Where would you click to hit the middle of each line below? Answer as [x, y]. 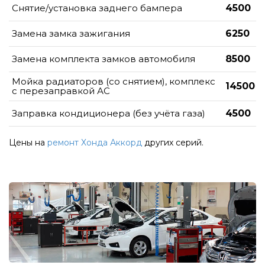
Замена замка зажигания [71, 33]
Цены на [28, 142]
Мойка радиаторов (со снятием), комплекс [114, 81]
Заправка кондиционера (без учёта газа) [109, 113]
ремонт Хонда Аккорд [95, 142]
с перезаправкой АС [61, 91]
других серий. [173, 142]
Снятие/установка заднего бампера [97, 8]
